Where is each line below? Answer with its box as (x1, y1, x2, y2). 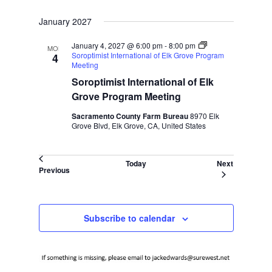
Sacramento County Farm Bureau (71, 110, 190, 121)
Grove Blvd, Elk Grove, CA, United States (71, 120, 206, 131)
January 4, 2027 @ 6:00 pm (71, 39, 163, 50)
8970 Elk (189, 110, 219, 121)
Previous (38, 164, 70, 175)
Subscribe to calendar (84, 212, 175, 225)
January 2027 (38, 15, 92, 27)
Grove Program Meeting (71, 89, 181, 103)
